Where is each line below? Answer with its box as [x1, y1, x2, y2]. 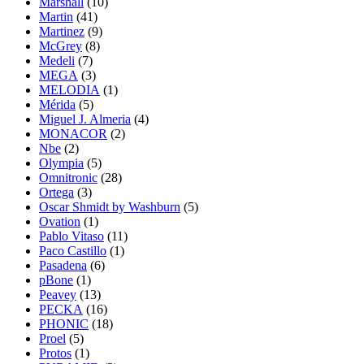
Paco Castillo [39, 243, 106, 258]
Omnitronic [39, 170, 97, 184]
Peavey [39, 287, 76, 301]
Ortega [39, 184, 74, 199]
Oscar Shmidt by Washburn [39, 199, 180, 214]
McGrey [39, 38, 82, 53]
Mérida [39, 97, 76, 111]
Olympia [39, 155, 84, 170]
